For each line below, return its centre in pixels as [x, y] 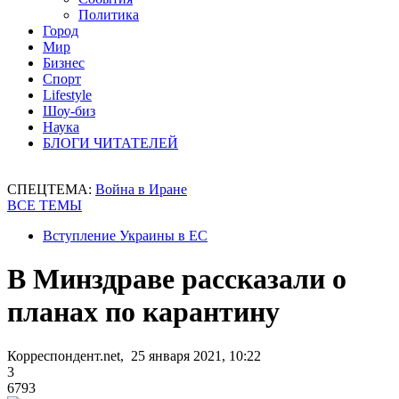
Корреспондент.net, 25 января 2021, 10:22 [134, 355]
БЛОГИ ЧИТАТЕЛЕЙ [110, 143]
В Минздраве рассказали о [177, 279]
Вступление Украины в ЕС [125, 236]
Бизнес [64, 63]
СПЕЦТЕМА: [51, 189]
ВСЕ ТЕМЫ [45, 205]
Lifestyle [67, 95]
